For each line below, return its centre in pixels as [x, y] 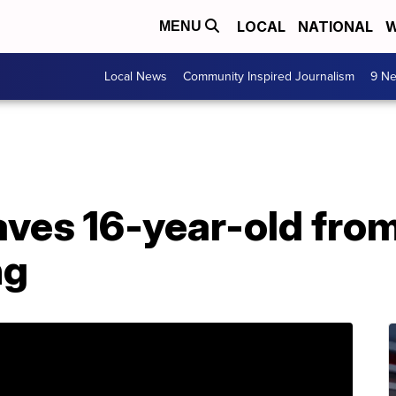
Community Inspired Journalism [269, 76]
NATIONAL [335, 27]
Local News [136, 76]
